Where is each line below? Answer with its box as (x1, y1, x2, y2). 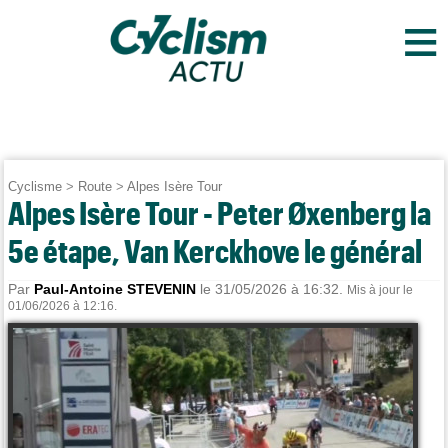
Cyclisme (8, 179, 63, 194)
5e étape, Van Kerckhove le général (8, 232, 423, 269)
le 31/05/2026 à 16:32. (196, 281, 348, 297)
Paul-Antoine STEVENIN (34, 281, 197, 297)
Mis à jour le (347, 283, 414, 297)
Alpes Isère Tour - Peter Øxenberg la (8, 194, 432, 231)
